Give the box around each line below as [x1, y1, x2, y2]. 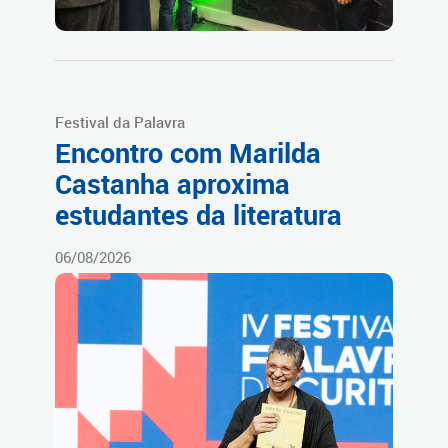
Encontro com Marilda [55, 135, 321, 172]
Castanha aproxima [55, 166, 290, 203]
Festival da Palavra [55, 112, 185, 133]
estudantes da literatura [55, 197, 342, 234]
